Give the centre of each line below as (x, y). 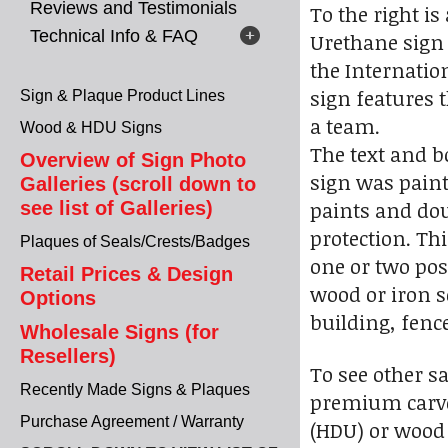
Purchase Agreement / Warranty (132, 421)
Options (58, 298)
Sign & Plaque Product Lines (122, 95)
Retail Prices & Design (126, 274)
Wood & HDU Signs (91, 127)
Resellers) (68, 356)
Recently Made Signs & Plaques (135, 389)
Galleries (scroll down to (138, 184)
